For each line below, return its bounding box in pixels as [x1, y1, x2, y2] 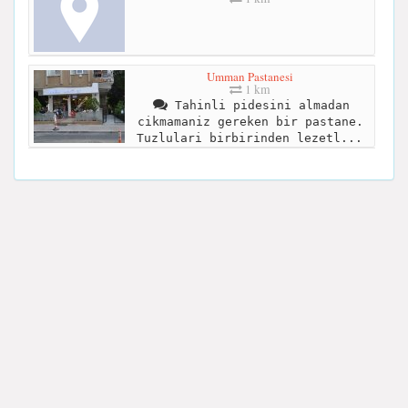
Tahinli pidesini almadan [167, 97, 350, 112]
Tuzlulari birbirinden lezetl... [136, 130, 362, 145]
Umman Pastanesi [207, 67, 293, 85]
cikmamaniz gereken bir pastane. [137, 114, 363, 128]
